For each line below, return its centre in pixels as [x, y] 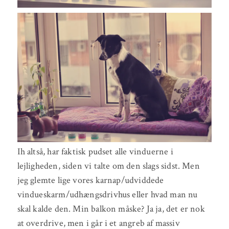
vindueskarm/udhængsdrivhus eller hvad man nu [107, 195]
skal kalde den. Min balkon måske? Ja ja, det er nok [111, 209]
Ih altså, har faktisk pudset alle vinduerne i [95, 152]
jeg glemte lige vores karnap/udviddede [90, 180]
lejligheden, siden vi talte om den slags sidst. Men [108, 166]
